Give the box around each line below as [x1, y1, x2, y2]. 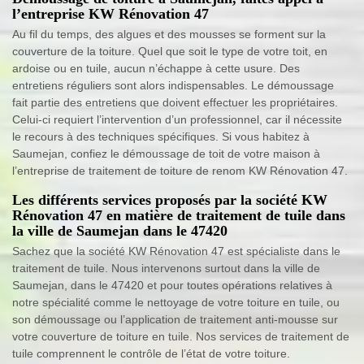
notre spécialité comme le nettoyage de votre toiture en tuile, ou [12, 295, 340, 309]
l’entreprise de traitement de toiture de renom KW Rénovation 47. [12, 163, 348, 177]
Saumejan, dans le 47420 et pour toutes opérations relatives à [12, 278, 332, 292]
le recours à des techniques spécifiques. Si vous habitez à [12, 129, 310, 143]
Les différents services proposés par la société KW [12, 191, 327, 208]
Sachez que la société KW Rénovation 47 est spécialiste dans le [12, 244, 340, 258]
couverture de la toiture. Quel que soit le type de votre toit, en [12, 44, 327, 58]
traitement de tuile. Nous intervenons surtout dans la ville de [12, 261, 320, 275]
